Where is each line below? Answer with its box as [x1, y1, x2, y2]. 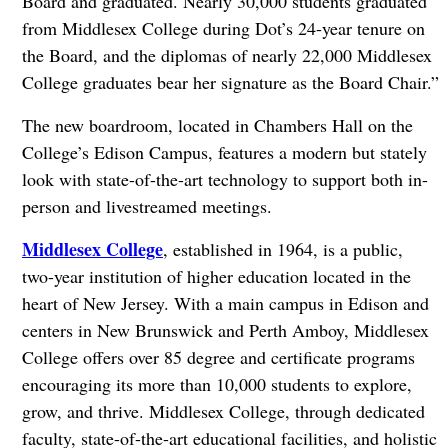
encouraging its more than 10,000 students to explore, [21, 371, 412, 396]
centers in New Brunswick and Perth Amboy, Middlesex [21, 317, 429, 342]
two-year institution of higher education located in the [21, 263, 411, 288]
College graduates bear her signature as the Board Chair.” [21, 69, 439, 94]
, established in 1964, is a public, [162, 236, 403, 261]
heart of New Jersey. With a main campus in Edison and [21, 290, 429, 315]
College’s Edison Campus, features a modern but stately [21, 139, 427, 164]
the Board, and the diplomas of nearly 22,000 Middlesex [21, 42, 432, 67]
